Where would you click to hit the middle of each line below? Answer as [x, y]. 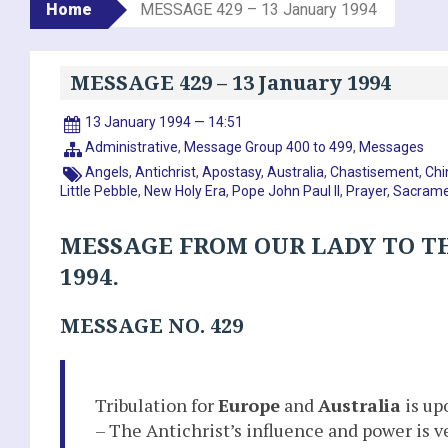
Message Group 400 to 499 [269, 146]
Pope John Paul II [286, 190]
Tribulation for [156, 404]
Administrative [132, 146]
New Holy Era [185, 190]
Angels [107, 171]
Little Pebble [99, 190]
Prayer [366, 190]
